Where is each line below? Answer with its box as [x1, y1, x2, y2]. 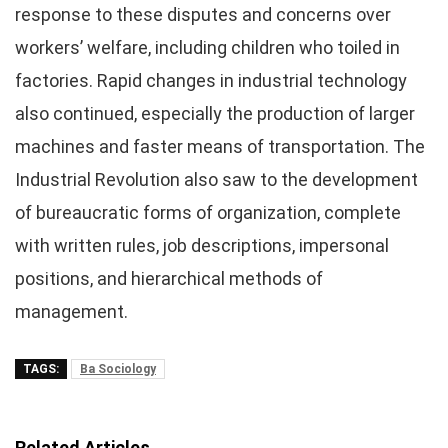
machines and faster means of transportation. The [15, 136, 425, 157]
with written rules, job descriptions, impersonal [15, 235, 389, 256]
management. [15, 301, 128, 322]
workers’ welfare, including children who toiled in [15, 37, 400, 58]
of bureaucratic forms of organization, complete [15, 202, 401, 223]
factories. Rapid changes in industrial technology [15, 70, 407, 91]
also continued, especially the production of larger [15, 103, 415, 124]
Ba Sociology [80, 362, 156, 376]
